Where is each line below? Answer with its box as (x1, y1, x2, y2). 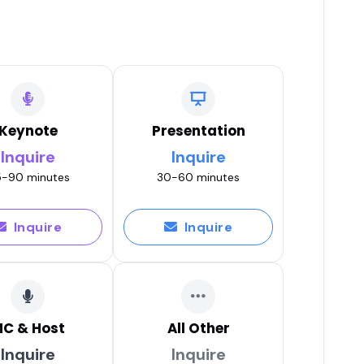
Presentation (151, 120, 245, 141)
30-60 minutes (157, 169, 240, 184)
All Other (167, 318, 230, 338)
